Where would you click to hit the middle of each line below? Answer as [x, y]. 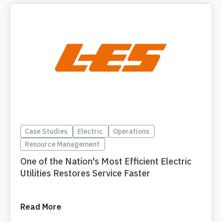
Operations [131, 132]
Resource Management [62, 144]
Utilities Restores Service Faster [85, 173]
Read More [41, 207]
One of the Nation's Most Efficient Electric [106, 162]
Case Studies [46, 132]
